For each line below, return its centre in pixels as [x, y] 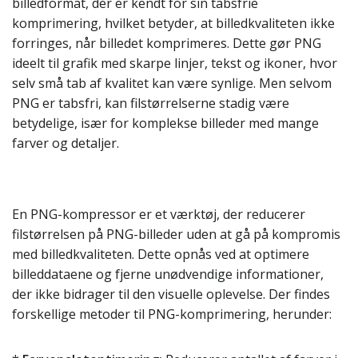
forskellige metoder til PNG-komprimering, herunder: [172, 314]
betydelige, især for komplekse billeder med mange [165, 123]
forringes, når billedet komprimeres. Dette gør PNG [167, 43]
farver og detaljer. [66, 143]
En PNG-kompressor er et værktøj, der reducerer [159, 214]
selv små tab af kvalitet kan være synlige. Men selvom [172, 83]
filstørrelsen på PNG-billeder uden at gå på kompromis [176, 234]
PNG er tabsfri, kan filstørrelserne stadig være [151, 103]
